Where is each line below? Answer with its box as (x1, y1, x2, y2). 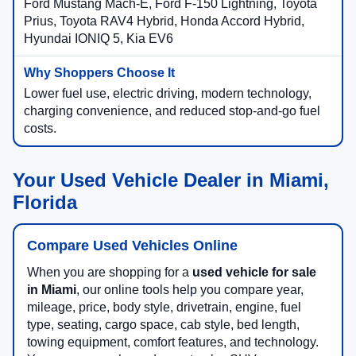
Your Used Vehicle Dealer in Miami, (13, 169, 329, 192)
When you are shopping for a (27, 265, 192, 280)
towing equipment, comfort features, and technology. (27, 335, 319, 350)
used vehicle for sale (192, 265, 316, 280)
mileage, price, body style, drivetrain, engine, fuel (27, 300, 301, 315)
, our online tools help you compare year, (76, 283, 304, 297)
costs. (24, 122, 56, 136)
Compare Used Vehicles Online (27, 238, 238, 254)
